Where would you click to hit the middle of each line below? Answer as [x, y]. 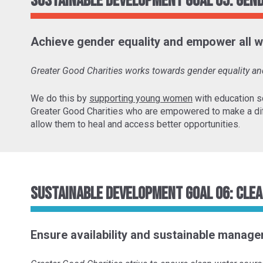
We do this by [60, 99]
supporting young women [141, 99]
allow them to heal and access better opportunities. [136, 124]
